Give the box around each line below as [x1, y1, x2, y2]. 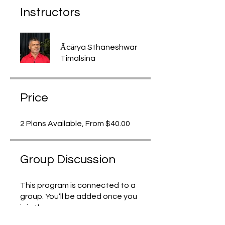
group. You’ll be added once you [20, 192, 137, 200]
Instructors [20, 6, 80, 19]
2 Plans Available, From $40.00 [20, 119, 130, 128]
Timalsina [60, 54, 95, 62]
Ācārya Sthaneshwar [60, 43, 137, 51]
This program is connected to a [20, 181, 136, 189]
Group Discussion [20, 153, 116, 166]
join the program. [20, 203, 82, 211]
